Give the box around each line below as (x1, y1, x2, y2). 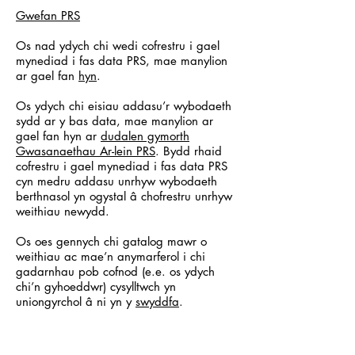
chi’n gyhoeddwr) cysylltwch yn (16, 279, 176, 294)
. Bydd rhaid (155, 143, 222, 158)
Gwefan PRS (16, 8, 80, 23)
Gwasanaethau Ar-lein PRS (16, 143, 155, 158)
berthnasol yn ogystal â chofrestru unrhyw (16, 189, 232, 204)
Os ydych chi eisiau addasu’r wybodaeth (16, 98, 231, 113)
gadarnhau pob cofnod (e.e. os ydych (16, 264, 215, 279)
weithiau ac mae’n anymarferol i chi (16, 249, 205, 264)
